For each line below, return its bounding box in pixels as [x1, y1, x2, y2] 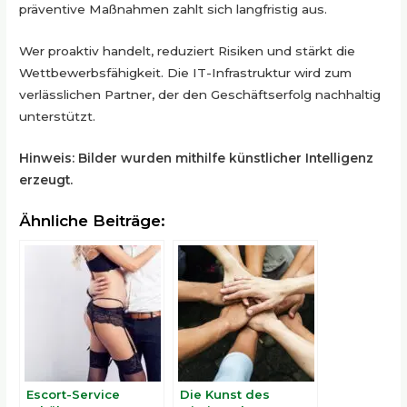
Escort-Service [26, 386, 121, 402]
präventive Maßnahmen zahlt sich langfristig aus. [19, 2, 328, 17]
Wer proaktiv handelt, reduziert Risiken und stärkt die [19, 44, 356, 58]
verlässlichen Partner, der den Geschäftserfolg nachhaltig [19, 87, 382, 102]
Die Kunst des [180, 386, 271, 402]
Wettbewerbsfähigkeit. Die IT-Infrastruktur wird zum [19, 65, 352, 80]
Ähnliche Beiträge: [19, 210, 166, 230]
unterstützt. [19, 109, 96, 124]
